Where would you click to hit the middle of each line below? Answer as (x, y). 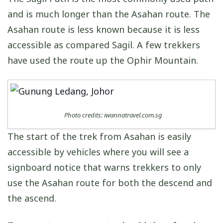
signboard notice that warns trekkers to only (104, 167)
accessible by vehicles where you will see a (98, 152)
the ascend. (32, 198)
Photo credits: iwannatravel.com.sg (113, 115)
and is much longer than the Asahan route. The (109, 14)
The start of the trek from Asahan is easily (99, 137)
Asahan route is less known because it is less (104, 29)
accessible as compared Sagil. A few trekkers (104, 45)
